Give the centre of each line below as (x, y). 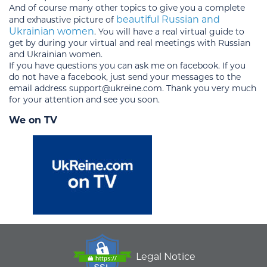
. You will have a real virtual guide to (169, 31)
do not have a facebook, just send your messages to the (125, 77)
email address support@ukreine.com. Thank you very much (133, 88)
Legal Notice (165, 256)
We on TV (33, 120)
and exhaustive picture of (63, 19)
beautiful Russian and (168, 19)
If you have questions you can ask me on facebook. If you (127, 65)
